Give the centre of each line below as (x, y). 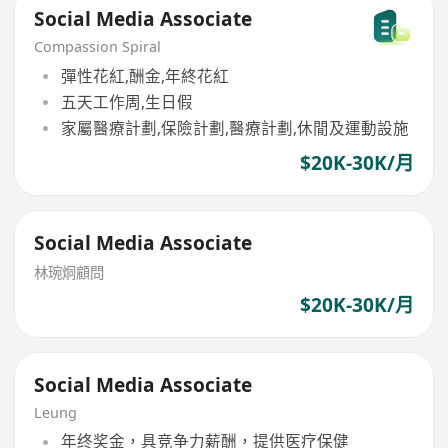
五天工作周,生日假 (126, 101)
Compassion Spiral (98, 46)
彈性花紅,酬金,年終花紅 (144, 75)
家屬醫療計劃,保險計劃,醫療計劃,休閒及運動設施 (234, 128)
